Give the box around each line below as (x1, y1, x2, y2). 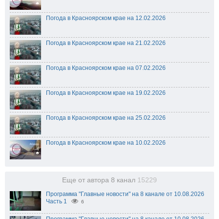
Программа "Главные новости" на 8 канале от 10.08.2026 (46, 191, 204, 198)
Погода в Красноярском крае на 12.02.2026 (46, 15, 166, 22)
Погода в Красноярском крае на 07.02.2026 (46, 65, 166, 72)
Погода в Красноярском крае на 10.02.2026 (46, 139, 166, 147)
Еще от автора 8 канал (62, 176, 137, 184)
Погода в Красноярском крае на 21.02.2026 (46, 40, 166, 47)
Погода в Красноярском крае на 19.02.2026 (46, 89, 166, 97)
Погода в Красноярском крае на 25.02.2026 (46, 114, 166, 122)
